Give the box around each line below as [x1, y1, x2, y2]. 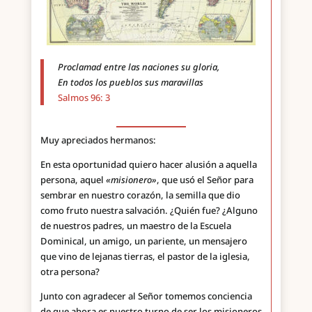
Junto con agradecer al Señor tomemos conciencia [40, 289, 252, 302]
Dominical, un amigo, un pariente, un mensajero [40, 234, 247, 247]
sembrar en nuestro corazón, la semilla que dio [40, 188, 240, 201]
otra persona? [40, 265, 100, 278]
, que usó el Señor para [156, 173, 253, 186]
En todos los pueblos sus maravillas [57, 76, 203, 88]
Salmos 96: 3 [57, 91, 110, 104]
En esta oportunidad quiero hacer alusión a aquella [40, 157, 257, 171]
